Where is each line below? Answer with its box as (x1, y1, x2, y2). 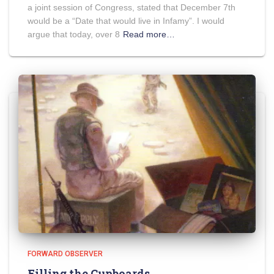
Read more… (123, 29, 175, 39)
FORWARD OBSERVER (28, 249, 103, 258)
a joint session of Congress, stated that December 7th (28, 2, 235, 12)
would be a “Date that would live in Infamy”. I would (28, 15, 224, 26)
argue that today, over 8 (28, 29, 120, 39)
